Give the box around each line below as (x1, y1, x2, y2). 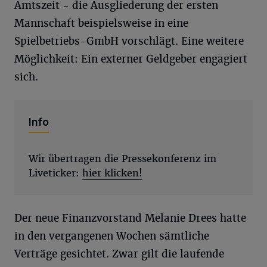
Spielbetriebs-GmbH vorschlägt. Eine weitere (14, 34, 244, 48)
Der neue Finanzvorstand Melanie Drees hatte (14, 211, 246, 225)
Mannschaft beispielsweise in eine (14, 16, 188, 30)
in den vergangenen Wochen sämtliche (14, 229, 209, 243)
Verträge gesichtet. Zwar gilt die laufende (14, 247, 224, 260)
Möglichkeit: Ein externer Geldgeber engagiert (14, 52, 247, 66)
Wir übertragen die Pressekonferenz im (29, 152, 216, 165)
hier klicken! (82, 166, 142, 179)
